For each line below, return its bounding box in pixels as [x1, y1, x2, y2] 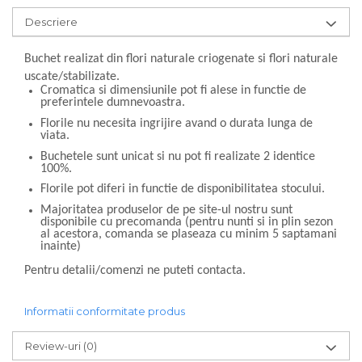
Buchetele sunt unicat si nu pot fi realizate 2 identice [40, 149, 315, 163]
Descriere [25, 15, 78, 29]
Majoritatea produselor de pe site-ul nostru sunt [40, 203, 293, 217]
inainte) [40, 239, 81, 253]
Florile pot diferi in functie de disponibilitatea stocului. [40, 183, 325, 196]
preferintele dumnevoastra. [40, 96, 185, 110]
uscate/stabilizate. [24, 70, 123, 84]
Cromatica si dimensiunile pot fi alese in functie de [40, 84, 306, 98]
